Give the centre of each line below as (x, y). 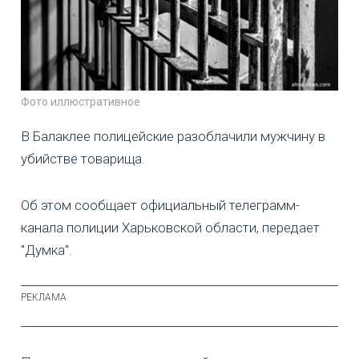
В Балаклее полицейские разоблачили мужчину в (173, 137)
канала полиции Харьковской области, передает (170, 228)
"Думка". (46, 250)
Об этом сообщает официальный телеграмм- (160, 206)
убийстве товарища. (83, 159)
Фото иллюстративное (81, 102)
